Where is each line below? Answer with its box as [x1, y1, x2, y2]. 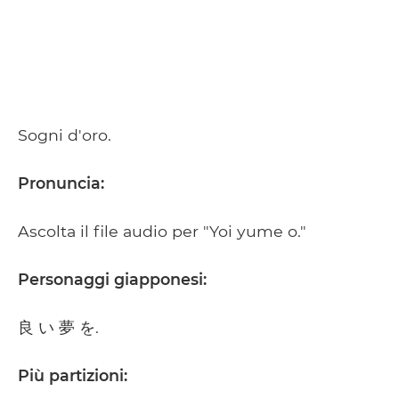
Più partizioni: [18, 366, 127, 386]
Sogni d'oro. [18, 126, 116, 145]
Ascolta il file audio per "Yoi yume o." [18, 222, 306, 241]
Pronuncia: [18, 174, 104, 193]
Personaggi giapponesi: [18, 270, 207, 289]
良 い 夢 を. [18, 318, 99, 338]
